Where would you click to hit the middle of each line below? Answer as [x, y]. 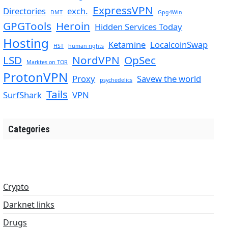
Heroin [73, 26]
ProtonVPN [36, 77]
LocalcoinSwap [179, 44]
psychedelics [116, 80]
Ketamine [127, 44]
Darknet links [29, 205]
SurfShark [23, 95]
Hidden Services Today [139, 26]
